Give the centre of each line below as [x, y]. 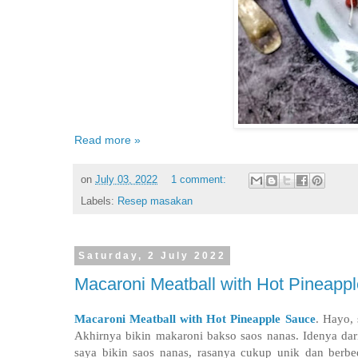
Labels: [99, 201]
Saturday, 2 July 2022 [152, 255]
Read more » [107, 139]
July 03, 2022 [126, 179]
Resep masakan [155, 201]
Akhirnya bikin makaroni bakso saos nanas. [189, 336]
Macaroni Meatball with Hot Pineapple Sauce [195, 319]
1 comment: [200, 179]
